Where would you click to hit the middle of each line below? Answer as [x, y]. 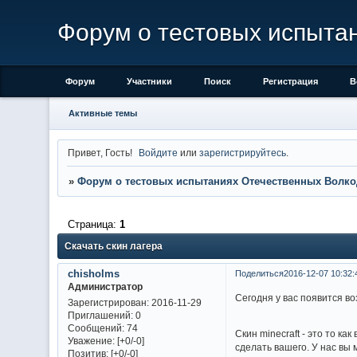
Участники [149, 81]
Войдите [159, 152]
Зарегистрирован [107, 303]
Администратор [105, 286]
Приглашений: [100, 316]
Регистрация [290, 81]
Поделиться [259, 273]
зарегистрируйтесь [243, 152]
